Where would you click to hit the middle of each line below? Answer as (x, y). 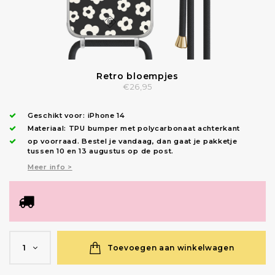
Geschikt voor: (58, 116)
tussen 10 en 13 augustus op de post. (101, 151)
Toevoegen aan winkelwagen (171, 247)
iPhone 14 (106, 116)
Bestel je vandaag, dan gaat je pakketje (160, 141)
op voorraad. (55, 141)
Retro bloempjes (137, 76)
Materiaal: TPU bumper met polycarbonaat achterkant (134, 129)
